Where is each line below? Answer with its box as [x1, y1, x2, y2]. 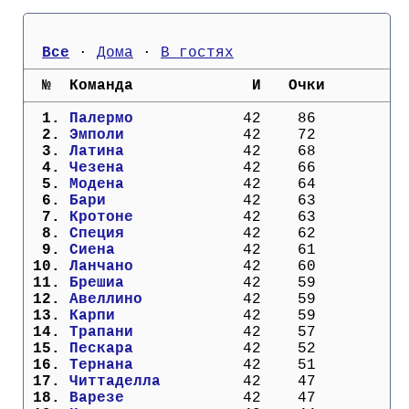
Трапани [69, 323, 225, 341]
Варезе [69, 389, 225, 406]
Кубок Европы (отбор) [52, 2, 200, 18]
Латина [69, 142, 225, 160]
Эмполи [69, 126, 225, 143]
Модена [69, 175, 225, 193]
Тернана [69, 356, 225, 373]
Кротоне [69, 208, 225, 225]
